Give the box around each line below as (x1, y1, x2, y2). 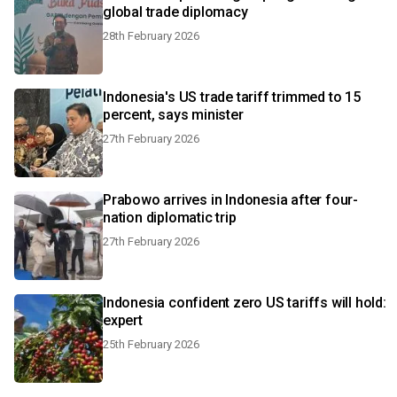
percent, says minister (103, 106, 244, 123)
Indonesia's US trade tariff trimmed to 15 (103, 89, 361, 105)
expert (103, 312, 143, 329)
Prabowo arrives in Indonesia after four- (103, 191, 358, 208)
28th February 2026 (103, 29, 199, 43)
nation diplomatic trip (103, 209, 237, 226)
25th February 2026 (103, 338, 199, 351)
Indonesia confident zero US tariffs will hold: (103, 294, 386, 311)
